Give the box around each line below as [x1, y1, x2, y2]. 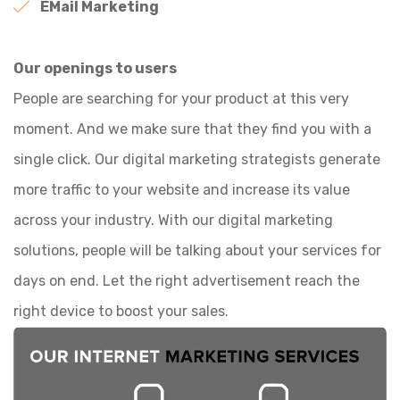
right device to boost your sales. [13, 303, 229, 321]
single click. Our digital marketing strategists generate [13, 151, 380, 169]
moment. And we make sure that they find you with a [13, 121, 371, 138]
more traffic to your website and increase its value [13, 181, 350, 199]
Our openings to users [13, 60, 177, 78]
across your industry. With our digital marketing [13, 212, 333, 229]
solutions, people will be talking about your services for [13, 242, 381, 260]
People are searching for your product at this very [13, 90, 349, 108]
